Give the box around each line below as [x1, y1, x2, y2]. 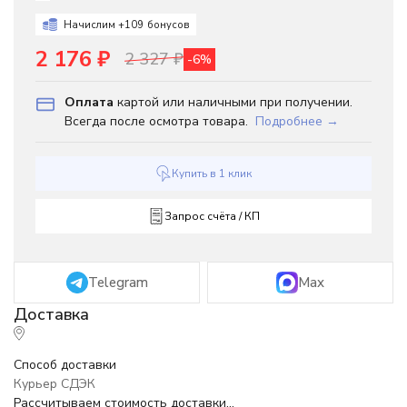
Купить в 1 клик [172, 166, 252, 181]
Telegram [87, 273, 148, 292]
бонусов [147, 17, 190, 32]
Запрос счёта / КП [164, 209, 260, 223]
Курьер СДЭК [14, 375, 95, 392]
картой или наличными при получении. [114, 94, 352, 111]
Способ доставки [14, 356, 116, 373]
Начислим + [64, 17, 124, 32]
